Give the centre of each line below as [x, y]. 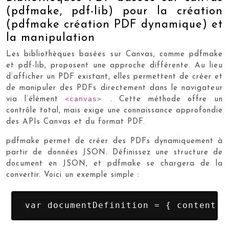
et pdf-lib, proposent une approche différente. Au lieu [114, 66]
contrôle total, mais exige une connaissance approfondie [114, 111]
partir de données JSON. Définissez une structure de [114, 153]
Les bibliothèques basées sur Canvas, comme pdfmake [114, 54]
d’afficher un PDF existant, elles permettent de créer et [114, 77]
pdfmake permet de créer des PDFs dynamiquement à [114, 141]
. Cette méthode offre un [167, 99]
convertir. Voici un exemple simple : [73, 175]
